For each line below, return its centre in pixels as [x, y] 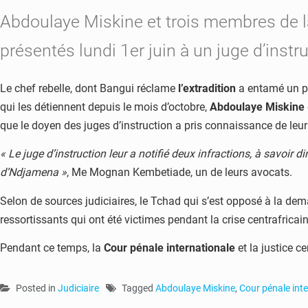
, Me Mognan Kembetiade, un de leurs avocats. [179, 173]
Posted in [37, 288]
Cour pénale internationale [169, 248]
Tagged [139, 288]
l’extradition [207, 88]
